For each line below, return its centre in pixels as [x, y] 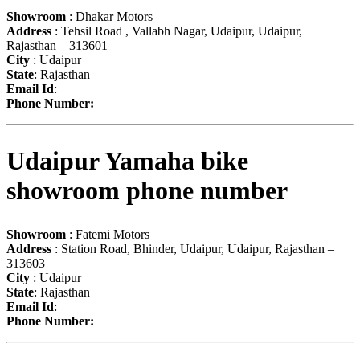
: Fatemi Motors [108, 234]
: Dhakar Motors [109, 16]
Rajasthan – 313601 [57, 45]
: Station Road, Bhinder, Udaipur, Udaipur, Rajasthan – [193, 248]
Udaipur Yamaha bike [127, 161]
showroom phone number [147, 191]
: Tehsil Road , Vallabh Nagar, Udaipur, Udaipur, [177, 31]
